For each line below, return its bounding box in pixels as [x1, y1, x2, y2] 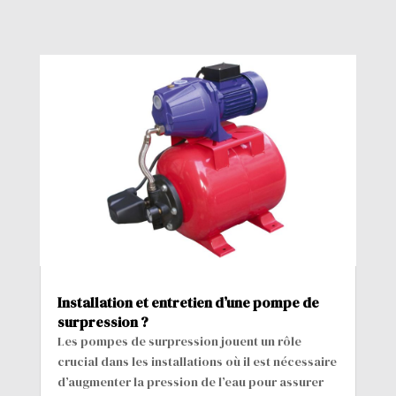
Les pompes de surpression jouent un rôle [57, 332, 301, 351]
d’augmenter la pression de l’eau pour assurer [57, 373, 324, 392]
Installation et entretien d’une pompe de [57, 293, 319, 313]
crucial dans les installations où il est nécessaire [57, 353, 337, 371]
